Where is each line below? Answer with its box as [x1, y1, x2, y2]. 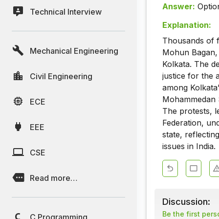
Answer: [162, 1, 195, 12]
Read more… [30, 173, 78, 183]
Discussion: [162, 196, 210, 207]
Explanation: [162, 20, 211, 30]
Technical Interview [30, 6, 102, 17]
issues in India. [162, 141, 216, 152]
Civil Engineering [30, 71, 92, 81]
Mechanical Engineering [30, 45, 118, 56]
